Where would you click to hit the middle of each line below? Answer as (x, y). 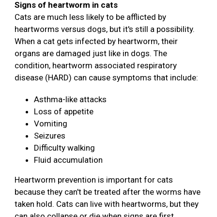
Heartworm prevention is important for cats (94, 180)
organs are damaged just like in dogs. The (91, 54)
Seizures (50, 136)
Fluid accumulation (68, 160)
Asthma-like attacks (70, 100)
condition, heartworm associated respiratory (96, 66)
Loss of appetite (64, 112)
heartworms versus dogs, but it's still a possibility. (105, 29)
